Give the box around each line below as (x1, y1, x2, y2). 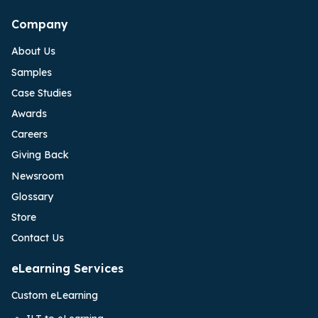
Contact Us (11, 231, 64, 245)
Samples (11, 65, 52, 79)
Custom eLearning (11, 289, 98, 302)
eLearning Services (11, 261, 124, 276)
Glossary (11, 190, 53, 203)
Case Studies (11, 86, 72, 99)
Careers (11, 128, 48, 141)
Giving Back (11, 148, 69, 162)
